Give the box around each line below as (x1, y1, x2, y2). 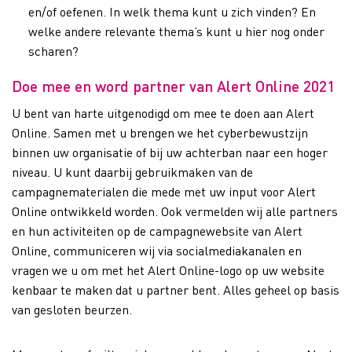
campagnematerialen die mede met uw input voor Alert (12, 183, 316, 200)
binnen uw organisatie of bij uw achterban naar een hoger (12, 144, 328, 161)
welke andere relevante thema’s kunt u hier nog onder (27, 22, 324, 39)
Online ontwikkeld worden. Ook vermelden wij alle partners (12, 203, 338, 220)
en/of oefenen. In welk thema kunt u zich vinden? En (27, 2, 316, 20)
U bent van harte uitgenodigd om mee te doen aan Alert (12, 104, 314, 122)
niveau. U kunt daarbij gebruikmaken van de (12, 163, 253, 181)
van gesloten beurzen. (12, 301, 132, 318)
